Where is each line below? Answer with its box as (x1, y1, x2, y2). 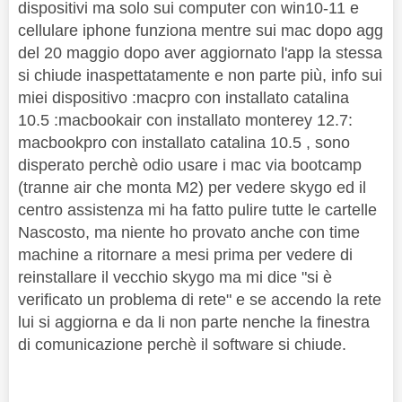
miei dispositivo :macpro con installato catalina (18, 89, 349, 108)
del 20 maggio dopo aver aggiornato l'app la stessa (18, 44, 382, 63)
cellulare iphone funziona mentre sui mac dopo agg (18, 22, 383, 40)
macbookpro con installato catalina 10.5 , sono (18, 134, 350, 153)
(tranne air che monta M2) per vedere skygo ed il (18, 179, 366, 197)
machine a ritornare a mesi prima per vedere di (18, 246, 353, 265)
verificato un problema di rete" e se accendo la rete (18, 291, 381, 310)
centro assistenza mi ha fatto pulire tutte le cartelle (18, 201, 377, 220)
